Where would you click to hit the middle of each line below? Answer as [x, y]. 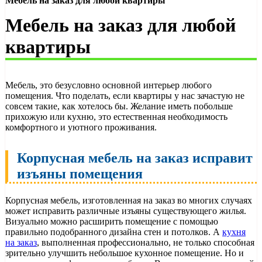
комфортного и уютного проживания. [81, 127]
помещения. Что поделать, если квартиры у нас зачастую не [125, 96]
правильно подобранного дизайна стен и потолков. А [114, 232]
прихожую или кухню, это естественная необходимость [116, 117]
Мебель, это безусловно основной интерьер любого [108, 85]
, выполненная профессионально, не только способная [146, 243]
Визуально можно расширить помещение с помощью [112, 222]
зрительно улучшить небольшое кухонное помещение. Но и [125, 253]
